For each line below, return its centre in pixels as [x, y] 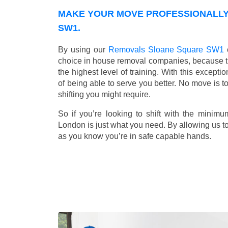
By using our [83, 49]
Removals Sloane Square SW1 [166, 49]
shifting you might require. [104, 94]
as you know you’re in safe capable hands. [135, 136]
